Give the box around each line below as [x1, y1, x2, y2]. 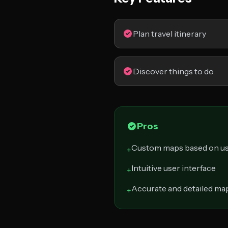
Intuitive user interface [131, 163, 216, 173]
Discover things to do [133, 66, 214, 76]
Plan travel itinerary [133, 28, 206, 39]
